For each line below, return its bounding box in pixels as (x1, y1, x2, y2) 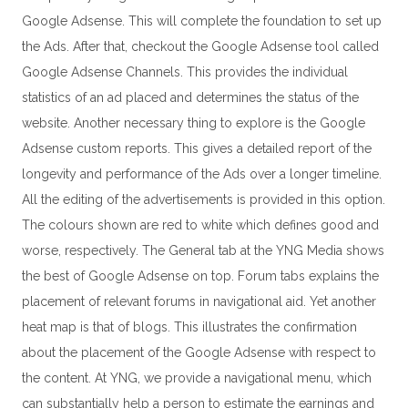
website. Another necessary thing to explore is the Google (21, 116, 365, 131)
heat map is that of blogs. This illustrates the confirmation (21, 320, 357, 335)
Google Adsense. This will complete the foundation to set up (21, 14, 382, 29)
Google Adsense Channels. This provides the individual (21, 65, 348, 80)
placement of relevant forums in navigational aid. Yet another (21, 294, 376, 310)
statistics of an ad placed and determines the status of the (21, 90, 359, 106)
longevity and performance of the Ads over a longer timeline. (21, 167, 382, 182)
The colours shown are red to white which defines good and (21, 218, 379, 233)
